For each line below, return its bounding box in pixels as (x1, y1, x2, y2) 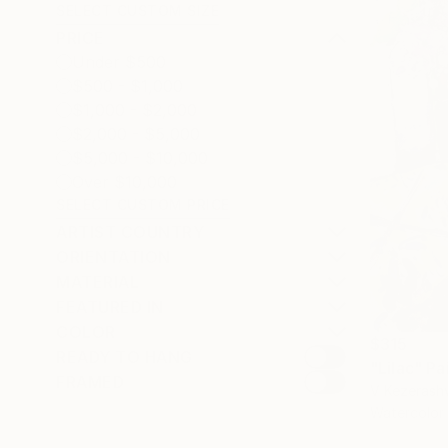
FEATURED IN (56, 297, 164, 317)
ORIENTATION (56, 247, 171, 267)
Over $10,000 (72, 172, 177, 192)
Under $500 (72, 52, 166, 72)
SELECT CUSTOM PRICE (56, 196, 230, 213)
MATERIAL (56, 272, 139, 292)
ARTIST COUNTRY (56, 222, 204, 242)
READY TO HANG (56, 347, 193, 367)
